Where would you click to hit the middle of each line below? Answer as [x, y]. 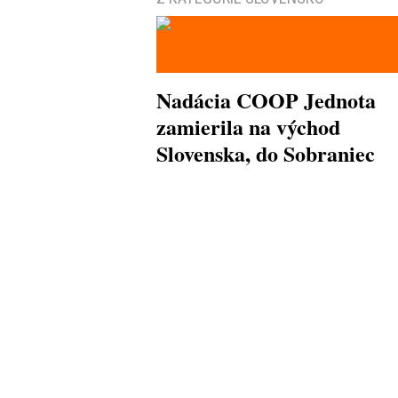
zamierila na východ [248, 126]
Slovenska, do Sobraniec [266, 153]
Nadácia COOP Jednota [266, 99]
